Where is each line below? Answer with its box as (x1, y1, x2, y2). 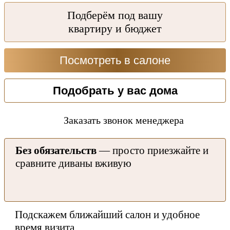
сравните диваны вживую (15, 157, 131, 170)
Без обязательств (15, 144, 97, 157)
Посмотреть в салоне (60, 53, 170, 67)
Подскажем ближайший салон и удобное (15, 208, 200, 221)
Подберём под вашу (67, 9, 163, 22)
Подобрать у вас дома (52, 84, 178, 97)
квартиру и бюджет (68, 22, 162, 35)
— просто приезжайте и (97, 144, 208, 157)
